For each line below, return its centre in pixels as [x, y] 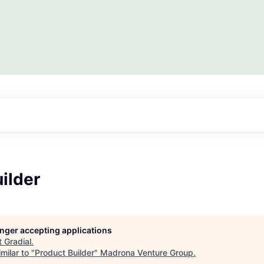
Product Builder [65, 253]
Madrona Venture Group [147, 253]
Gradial [18, 242]
